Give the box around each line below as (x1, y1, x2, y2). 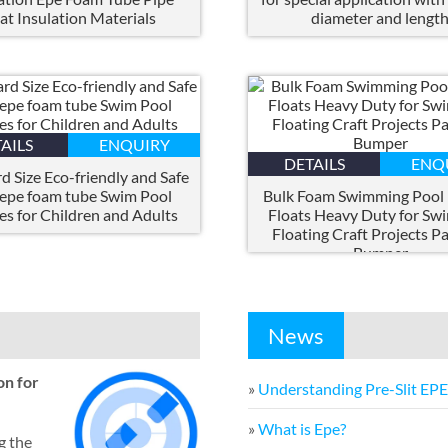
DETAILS (283, 154, 345, 174)
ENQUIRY (98, 135, 170, 155)
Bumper (352, 243, 408, 263)
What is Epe (258, 419, 340, 439)
